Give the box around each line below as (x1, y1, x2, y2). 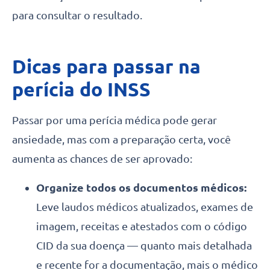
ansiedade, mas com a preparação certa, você (12, 133, 231, 145)
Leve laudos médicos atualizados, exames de (36, 200, 253, 213)
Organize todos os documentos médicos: (36, 181, 246, 193)
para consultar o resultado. (12, 8, 142, 21)
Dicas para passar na (12, 55, 201, 77)
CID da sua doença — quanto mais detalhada (36, 239, 252, 251)
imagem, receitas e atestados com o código (36, 219, 247, 232)
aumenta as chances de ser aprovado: (12, 152, 192, 165)
